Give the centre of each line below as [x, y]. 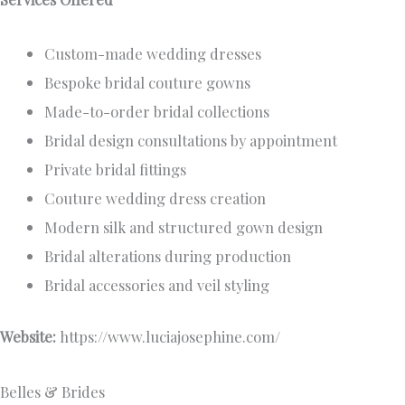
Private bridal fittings [116, 170]
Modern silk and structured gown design [184, 227]
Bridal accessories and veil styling [157, 285]
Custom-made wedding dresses [153, 54]
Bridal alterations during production [168, 256]
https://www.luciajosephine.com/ [170, 336]
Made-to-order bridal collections [157, 112]
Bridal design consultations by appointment [191, 141]
